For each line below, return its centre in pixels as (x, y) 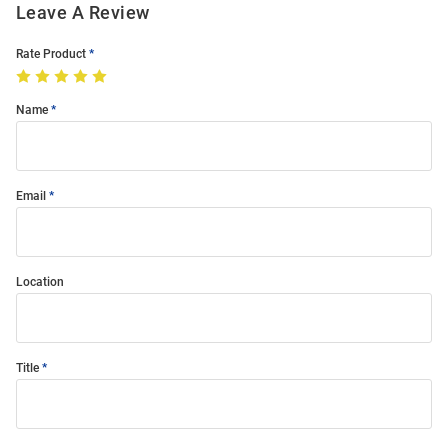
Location (40, 282)
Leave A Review (83, 13)
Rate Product (51, 54)
